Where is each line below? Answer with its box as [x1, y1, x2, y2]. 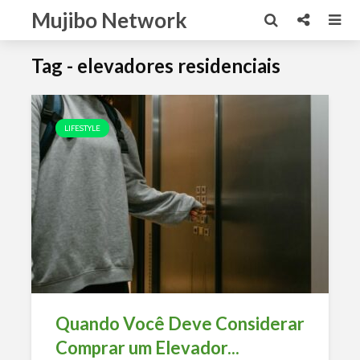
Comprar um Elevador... [55, 337, 239, 358]
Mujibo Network [31, 7, 187, 33]
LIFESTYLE [64, 123, 100, 133]
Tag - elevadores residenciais [31, 54, 280, 77]
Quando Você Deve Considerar [55, 313, 305, 334]
